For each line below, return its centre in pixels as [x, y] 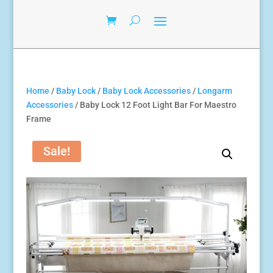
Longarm [214, 91]
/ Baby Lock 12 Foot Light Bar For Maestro [154, 105]
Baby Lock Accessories [146, 91]
